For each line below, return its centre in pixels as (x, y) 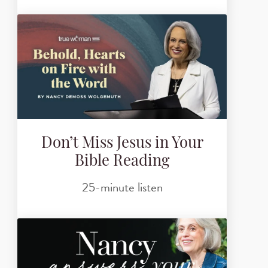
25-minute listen (122, 187)
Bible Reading (122, 162)
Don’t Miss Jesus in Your (122, 144)
